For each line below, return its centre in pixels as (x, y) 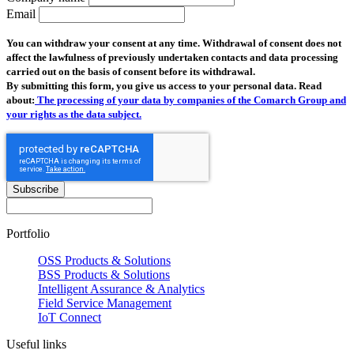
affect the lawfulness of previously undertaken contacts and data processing (172, 57)
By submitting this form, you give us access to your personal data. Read (164, 86)
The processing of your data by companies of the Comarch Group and (190, 100)
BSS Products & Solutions (104, 275)
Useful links (36, 344)
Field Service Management (105, 303)
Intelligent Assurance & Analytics (121, 289)
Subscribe (36, 189)
